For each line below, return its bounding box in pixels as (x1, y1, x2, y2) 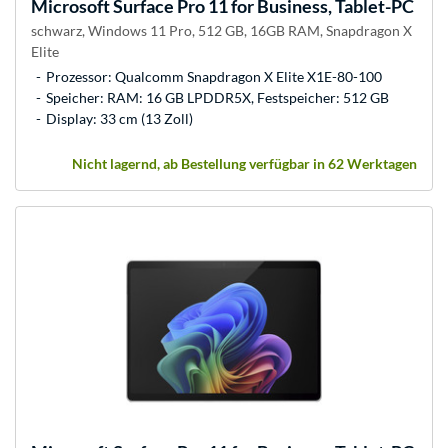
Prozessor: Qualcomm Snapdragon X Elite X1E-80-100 (46, 67, 382, 85)
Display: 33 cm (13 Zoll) (46, 109, 193, 127)
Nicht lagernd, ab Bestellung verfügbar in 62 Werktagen (72, 154, 417, 172)
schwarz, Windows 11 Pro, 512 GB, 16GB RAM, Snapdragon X (31, 21, 412, 39)
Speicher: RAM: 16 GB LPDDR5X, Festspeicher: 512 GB (46, 88, 389, 106)
